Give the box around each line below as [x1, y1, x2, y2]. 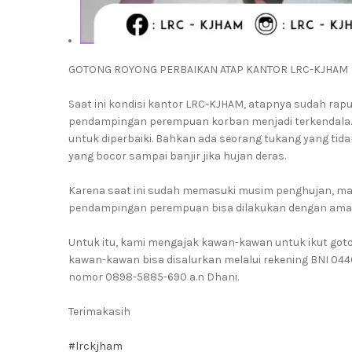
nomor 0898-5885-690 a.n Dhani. [68, 270, 239, 284]
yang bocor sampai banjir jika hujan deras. [68, 149, 286, 163]
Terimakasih [68, 305, 130, 318]
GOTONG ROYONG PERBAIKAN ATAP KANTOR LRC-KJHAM [68, 63, 348, 76]
